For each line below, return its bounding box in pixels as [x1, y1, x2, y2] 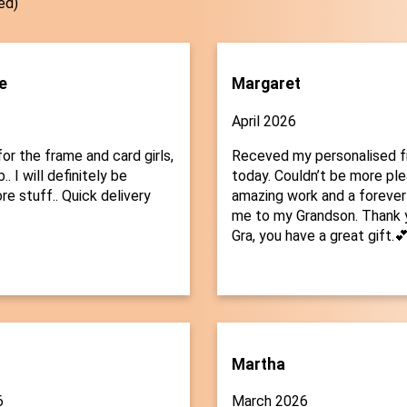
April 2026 [232, 113, 296, 131]
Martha [232, 354, 285, 373]
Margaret [232, 74, 301, 94]
